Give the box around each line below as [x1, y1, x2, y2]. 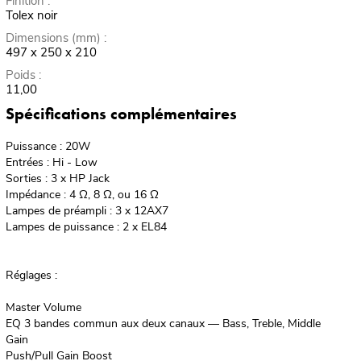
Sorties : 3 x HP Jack [5, 171, 110, 187]
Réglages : [5, 268, 57, 284]
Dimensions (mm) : [5, 30, 106, 47]
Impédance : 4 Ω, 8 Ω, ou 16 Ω [5, 187, 159, 203]
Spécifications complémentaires [5, 103, 237, 125]
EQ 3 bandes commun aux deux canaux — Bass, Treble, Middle [5, 316, 321, 332]
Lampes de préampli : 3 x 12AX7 [5, 203, 168, 219]
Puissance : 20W [5, 139, 90, 155]
